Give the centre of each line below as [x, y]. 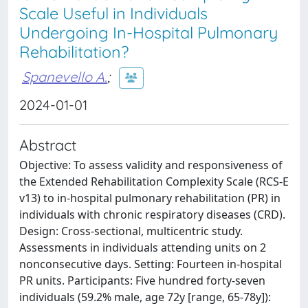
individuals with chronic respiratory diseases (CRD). [152, 214]
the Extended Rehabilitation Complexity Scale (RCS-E [154, 181]
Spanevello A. [65, 76]
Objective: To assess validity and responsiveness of [151, 165]
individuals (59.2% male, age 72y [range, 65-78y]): [145, 297]
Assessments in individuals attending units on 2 [143, 247]
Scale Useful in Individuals [113, 13]
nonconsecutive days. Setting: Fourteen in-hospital [151, 264]
